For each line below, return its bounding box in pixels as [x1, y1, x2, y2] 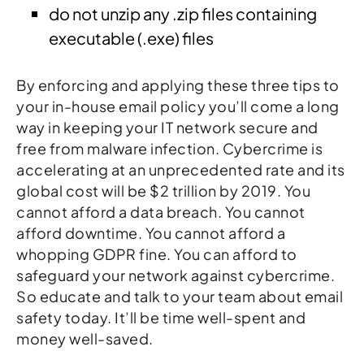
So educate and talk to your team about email [16, 286, 343, 305]
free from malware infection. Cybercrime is [16, 138, 323, 158]
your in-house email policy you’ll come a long [16, 96, 340, 115]
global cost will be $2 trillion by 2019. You [16, 180, 310, 200]
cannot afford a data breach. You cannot [16, 201, 305, 221]
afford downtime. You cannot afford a [16, 223, 285, 242]
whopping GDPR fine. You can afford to [16, 244, 297, 263]
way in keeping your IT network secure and [16, 117, 318, 136]
